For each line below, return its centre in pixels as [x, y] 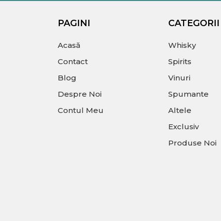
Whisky [182, 45]
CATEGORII [194, 23]
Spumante [188, 94]
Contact [73, 61]
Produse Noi [192, 143]
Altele [180, 110]
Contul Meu [81, 110]
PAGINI [74, 23]
